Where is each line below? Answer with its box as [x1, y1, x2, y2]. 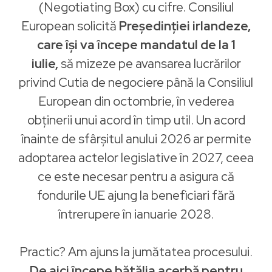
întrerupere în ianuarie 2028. [58, 206, 214, 222]
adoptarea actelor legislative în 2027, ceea [18, 149, 254, 166]
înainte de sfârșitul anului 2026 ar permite [21, 131, 251, 147]
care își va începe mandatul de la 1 [36, 36, 236, 53]
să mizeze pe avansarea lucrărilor [60, 55, 241, 72]
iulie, [31, 55, 61, 72]
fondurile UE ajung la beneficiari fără [37, 187, 235, 203]
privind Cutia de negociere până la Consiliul [19, 74, 253, 90]
